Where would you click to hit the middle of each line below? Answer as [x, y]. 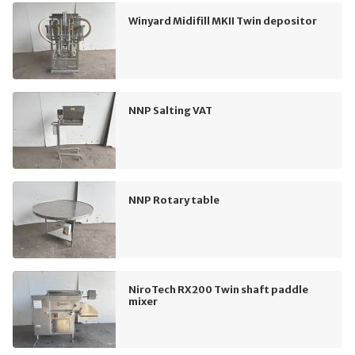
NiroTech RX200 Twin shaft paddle [218, 290]
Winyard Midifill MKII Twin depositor [223, 21]
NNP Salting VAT [170, 111]
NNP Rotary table [174, 200]
